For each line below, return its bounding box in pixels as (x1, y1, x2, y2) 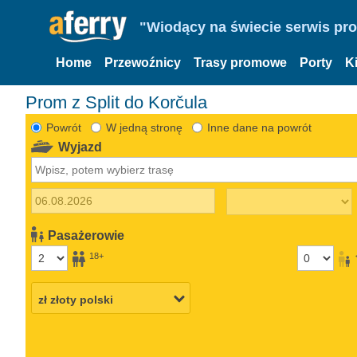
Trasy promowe (194, 56, 287, 69)
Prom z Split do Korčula (37, 92, 207, 112)
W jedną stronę (105, 120, 182, 134)
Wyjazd (58, 139, 103, 154)
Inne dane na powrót (206, 120, 312, 134)
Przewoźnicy (104, 56, 181, 69)
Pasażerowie (48, 228, 125, 242)
